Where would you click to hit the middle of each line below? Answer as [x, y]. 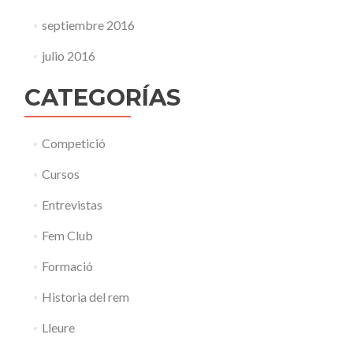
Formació [67, 266]
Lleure [58, 327]
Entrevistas [72, 204]
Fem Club [67, 235]
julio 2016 [68, 56]
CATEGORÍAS [102, 97]
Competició [73, 143]
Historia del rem [85, 297]
